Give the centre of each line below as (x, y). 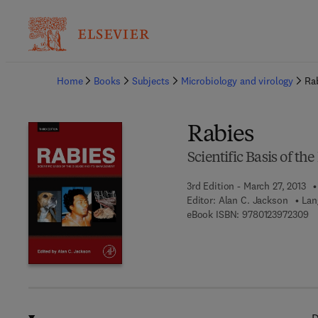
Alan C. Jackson (253, 200)
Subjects (150, 81)
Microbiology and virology (237, 81)
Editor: (201, 200)
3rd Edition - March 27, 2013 (246, 186)
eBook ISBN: (213, 214)
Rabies (220, 136)
